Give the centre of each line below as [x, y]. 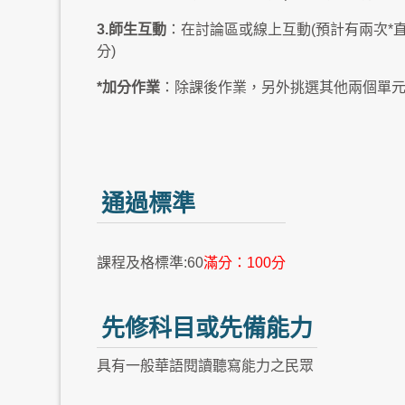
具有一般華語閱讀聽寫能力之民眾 [205, 366]
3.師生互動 [132, 29]
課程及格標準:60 [150, 263]
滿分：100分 [245, 263]
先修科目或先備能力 [207, 328]
